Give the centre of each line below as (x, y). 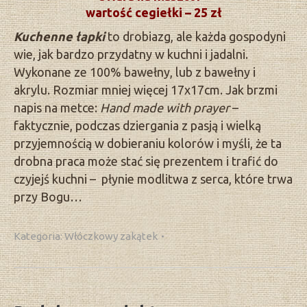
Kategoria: (39, 236)
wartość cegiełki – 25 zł (153, 13)
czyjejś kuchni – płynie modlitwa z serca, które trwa (153, 179)
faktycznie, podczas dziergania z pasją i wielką (137, 126)
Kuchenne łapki (59, 37)
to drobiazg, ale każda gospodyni (195, 37)
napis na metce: (57, 108)
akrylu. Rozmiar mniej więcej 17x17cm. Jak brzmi (146, 90)
